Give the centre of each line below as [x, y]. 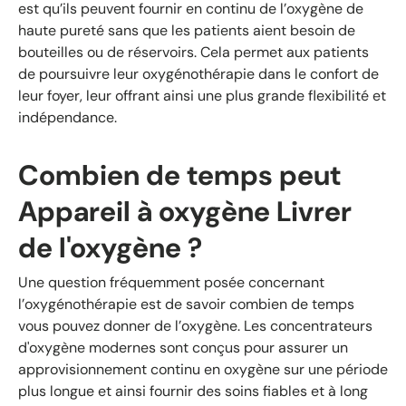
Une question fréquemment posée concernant [171, 282]
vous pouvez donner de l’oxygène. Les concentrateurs [195, 325]
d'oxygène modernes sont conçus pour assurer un [183, 347]
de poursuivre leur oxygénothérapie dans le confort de [198, 73]
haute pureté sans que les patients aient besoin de [187, 30]
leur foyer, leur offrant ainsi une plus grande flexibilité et [202, 95]
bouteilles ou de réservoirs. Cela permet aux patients [193, 52]
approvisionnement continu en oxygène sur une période [203, 369]
